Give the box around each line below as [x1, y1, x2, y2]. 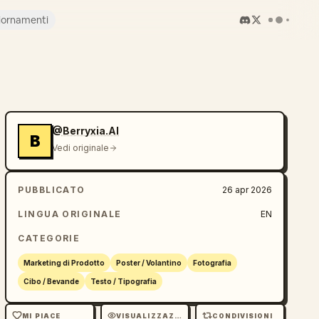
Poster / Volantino [116, 258, 182, 267]
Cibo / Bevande [23, 277, 80, 286]
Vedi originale [52, 142, 110, 153]
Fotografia [193, 258, 232, 267]
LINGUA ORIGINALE [18, 209, 122, 219]
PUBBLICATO [18, 184, 85, 195]
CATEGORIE [18, 233, 80, 244]
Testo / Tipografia [90, 277, 157, 286]
